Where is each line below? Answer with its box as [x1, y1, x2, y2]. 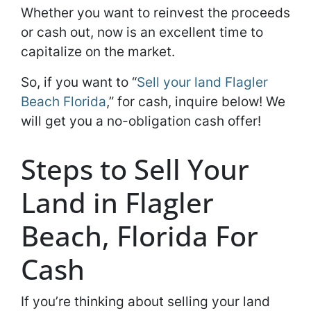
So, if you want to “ [21, 74, 137, 90]
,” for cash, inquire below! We [106, 93, 285, 110]
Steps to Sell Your [21, 150, 249, 188]
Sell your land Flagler [137, 74, 268, 90]
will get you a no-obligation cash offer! [21, 112, 261, 129]
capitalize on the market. [21, 43, 178, 60]
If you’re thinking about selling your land [21, 293, 270, 310]
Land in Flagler [21, 183, 214, 221]
